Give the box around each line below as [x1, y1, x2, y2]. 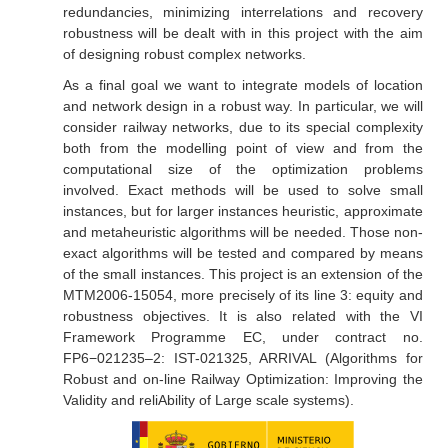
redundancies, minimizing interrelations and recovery [62, 4, 423, 20]
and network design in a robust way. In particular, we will [62, 98, 423, 114]
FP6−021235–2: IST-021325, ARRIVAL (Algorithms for [62, 350, 423, 366]
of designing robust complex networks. [62, 46, 306, 62]
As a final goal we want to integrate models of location [62, 77, 423, 93]
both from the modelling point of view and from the [62, 140, 423, 156]
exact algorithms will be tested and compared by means [62, 245, 423, 261]
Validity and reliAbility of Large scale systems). [62, 392, 354, 408]
